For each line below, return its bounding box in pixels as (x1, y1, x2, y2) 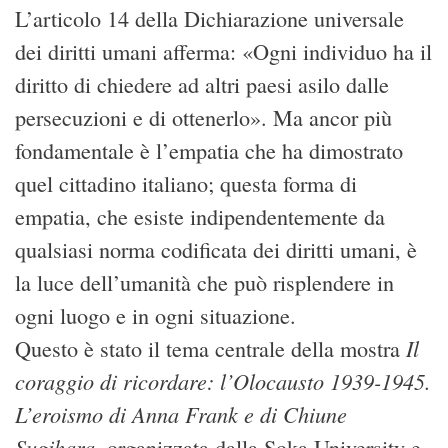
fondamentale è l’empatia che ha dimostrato (15, 135, 403, 165)
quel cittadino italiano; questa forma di (15, 168, 357, 198)
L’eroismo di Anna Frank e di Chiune (15, 398, 347, 429)
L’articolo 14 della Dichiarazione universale (15, 3, 404, 33)
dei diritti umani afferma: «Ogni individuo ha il (15, 36, 432, 66)
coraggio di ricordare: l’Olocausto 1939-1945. (15, 365, 431, 396)
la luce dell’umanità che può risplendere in (15, 267, 394, 297)
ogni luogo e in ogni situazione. (15, 300, 296, 330)
